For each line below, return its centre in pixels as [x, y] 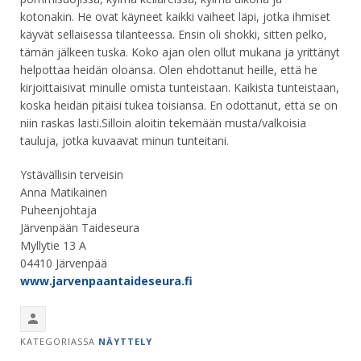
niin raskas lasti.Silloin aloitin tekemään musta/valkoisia [163, 123]
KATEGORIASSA [59, 342]
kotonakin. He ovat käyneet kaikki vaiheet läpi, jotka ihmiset [175, 17]
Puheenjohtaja [58, 210]
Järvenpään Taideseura [80, 228]
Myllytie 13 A [53, 246]
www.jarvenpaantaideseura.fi [106, 281]
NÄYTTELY [125, 342]
